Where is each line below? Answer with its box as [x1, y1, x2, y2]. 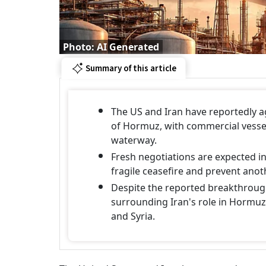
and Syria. [111, 210, 155, 223]
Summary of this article [85, 62, 176, 75]
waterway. [111, 134, 157, 147]
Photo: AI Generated [63, 40, 159, 53]
